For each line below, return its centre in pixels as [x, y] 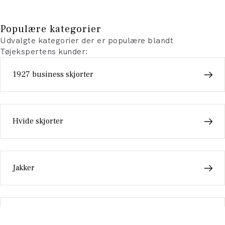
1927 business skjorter [53, 74]
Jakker [24, 168]
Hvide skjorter [38, 121]
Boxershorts [34, 214]
